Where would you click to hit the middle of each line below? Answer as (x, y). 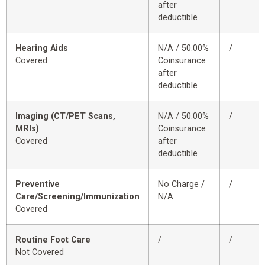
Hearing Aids (42, 49)
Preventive (38, 185)
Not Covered (40, 253)
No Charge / (181, 185)
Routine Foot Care (53, 240)
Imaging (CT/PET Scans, (65, 117)
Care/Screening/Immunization (77, 197)
